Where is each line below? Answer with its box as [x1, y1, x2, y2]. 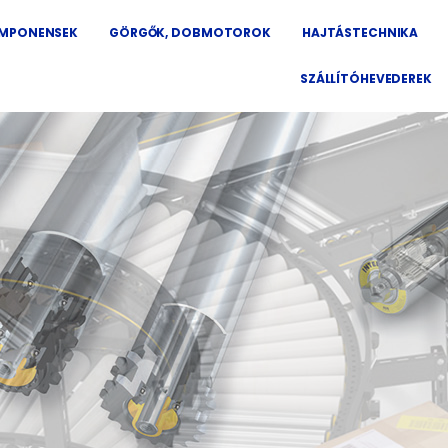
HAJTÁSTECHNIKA [301, 24, 419, 41]
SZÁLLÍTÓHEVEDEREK [299, 70, 432, 87]
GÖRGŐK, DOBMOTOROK [109, 24, 271, 41]
